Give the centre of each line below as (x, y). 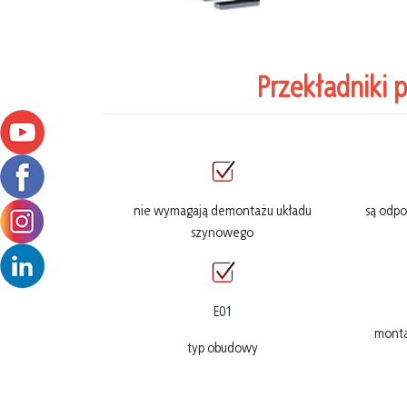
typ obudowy (222, 348)
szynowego (222, 233)
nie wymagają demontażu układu (222, 211)
